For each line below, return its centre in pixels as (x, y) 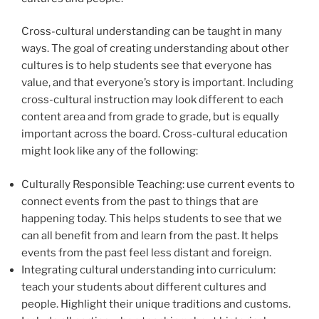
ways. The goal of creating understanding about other (155, 49)
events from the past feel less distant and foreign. (146, 252)
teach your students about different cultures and (144, 287)
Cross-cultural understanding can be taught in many (152, 32)
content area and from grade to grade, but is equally (150, 117)
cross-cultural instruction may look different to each (152, 100)
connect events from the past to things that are (140, 201)
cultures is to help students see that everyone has (147, 66)
